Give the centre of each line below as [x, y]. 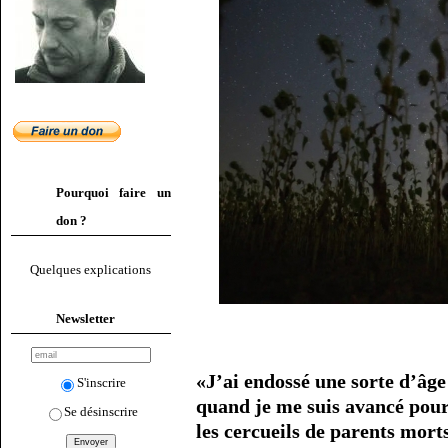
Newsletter [85, 318]
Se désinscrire [101, 411]
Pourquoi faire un [113, 192]
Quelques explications [91, 270]
